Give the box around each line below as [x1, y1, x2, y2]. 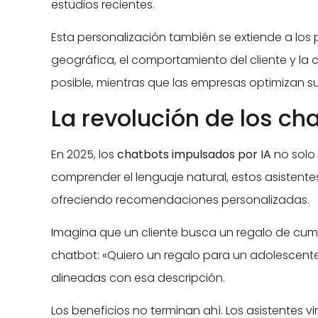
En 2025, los [51, 146, 117, 163]
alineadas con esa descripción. [51, 269, 225, 286]
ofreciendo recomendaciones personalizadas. [51, 191, 309, 208]
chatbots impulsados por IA [117, 146, 271, 163]
